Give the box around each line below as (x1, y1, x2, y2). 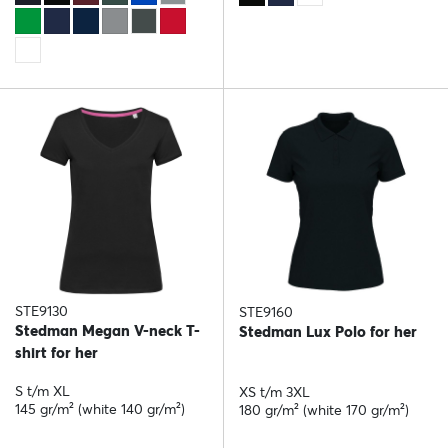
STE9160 (239, 303, 293, 322)
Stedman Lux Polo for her (239, 322, 417, 342)
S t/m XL (15, 382, 70, 401)
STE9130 (15, 302, 68, 321)
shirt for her (15, 343, 98, 363)
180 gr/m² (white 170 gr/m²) (239, 401, 409, 420)
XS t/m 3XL (239, 383, 310, 402)
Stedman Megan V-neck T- (15, 321, 200, 341)
